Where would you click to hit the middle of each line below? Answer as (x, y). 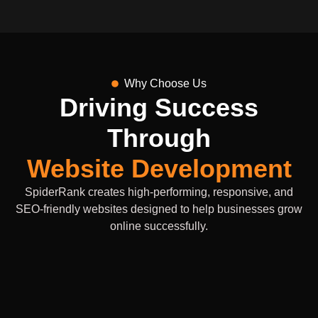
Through (159, 138)
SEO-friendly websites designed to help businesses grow (159, 209)
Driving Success (159, 108)
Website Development (159, 169)
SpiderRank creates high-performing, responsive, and (159, 192)
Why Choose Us (165, 84)
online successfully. (159, 226)
